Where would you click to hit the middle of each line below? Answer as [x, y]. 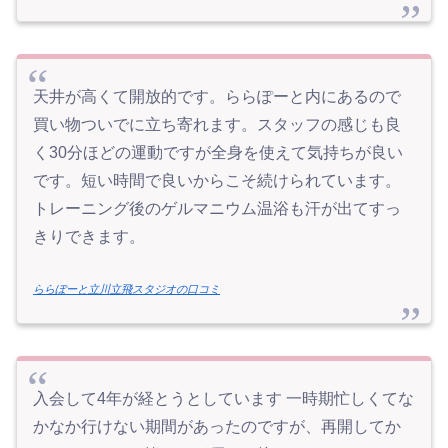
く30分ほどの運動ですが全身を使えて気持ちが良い [218, 152]
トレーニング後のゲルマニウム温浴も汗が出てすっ [217, 208]
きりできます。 [89, 236]
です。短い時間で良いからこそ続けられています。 [217, 180]
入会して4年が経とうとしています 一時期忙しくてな [223, 399]
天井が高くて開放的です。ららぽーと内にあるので [217, 96]
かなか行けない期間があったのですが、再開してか [217, 427]
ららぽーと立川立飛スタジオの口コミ [126, 289]
